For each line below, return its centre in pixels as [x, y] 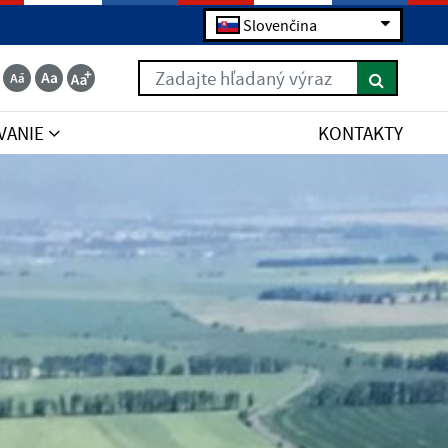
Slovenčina [280, 25]
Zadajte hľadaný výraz [225, 73]
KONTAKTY [360, 133]
